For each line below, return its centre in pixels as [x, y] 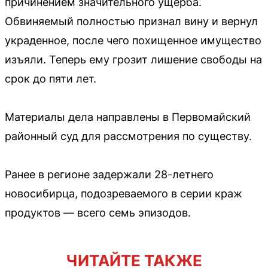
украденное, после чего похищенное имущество [133, 41]
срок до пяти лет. [51, 79]
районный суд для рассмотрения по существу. [128, 136]
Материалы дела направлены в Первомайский [128, 117]
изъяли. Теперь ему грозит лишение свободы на [133, 60]
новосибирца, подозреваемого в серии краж [124, 194]
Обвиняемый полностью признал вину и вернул [131, 22]
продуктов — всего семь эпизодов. [98, 213]
